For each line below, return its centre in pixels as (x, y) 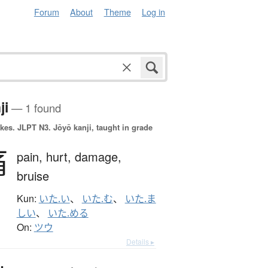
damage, (98, 157)
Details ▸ (140, 242)
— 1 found (34, 108)
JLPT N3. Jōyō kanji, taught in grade (83, 127)
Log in (153, 12)
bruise (33, 176)
